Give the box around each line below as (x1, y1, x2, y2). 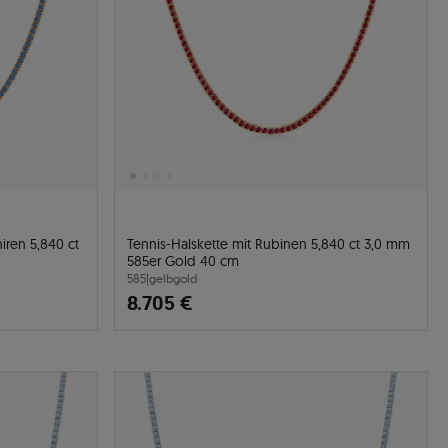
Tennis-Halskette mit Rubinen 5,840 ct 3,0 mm (127, 235, 410, 253)
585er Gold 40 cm (127, 252, 239, 270)
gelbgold (149, 271, 197, 286)
